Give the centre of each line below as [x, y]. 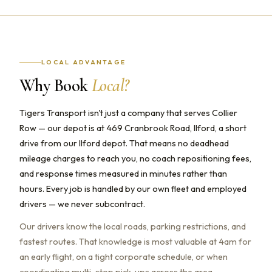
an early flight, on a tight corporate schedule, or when [124, 257]
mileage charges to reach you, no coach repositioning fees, [135, 158]
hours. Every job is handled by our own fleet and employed [133, 189]
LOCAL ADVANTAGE [84, 62]
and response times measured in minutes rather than [123, 173]
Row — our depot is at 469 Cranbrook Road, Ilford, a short [133, 128]
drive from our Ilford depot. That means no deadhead [124, 143]
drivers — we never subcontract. [82, 204]
